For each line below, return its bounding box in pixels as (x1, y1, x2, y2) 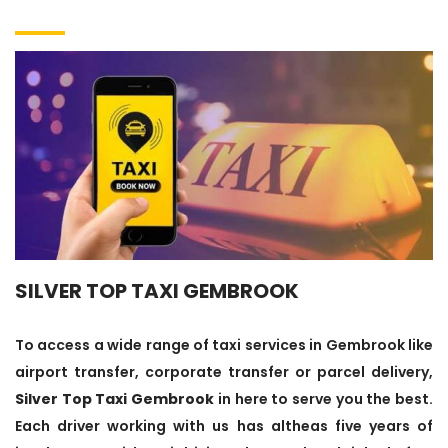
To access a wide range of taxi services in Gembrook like (15, 334, 433, 355)
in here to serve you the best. (214, 388, 434, 409)
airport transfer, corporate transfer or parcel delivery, (15, 361, 433, 382)
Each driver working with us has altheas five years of (15, 415, 433, 436)
